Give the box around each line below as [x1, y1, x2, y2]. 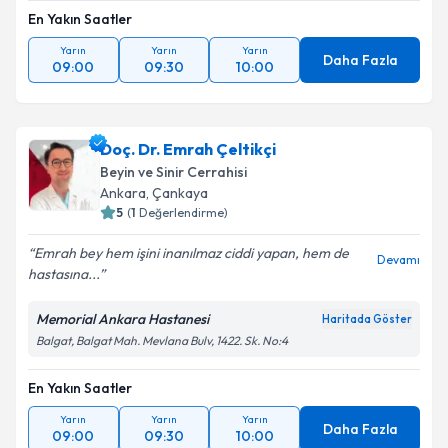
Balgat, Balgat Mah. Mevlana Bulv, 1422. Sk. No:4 [36, 333, 288, 348]
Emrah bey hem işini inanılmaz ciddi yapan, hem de [34, 244, 349, 262]
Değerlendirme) [139, 205, 228, 220]
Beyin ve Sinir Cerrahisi [100, 163, 247, 181]
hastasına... [28, 265, 99, 283]
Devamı [377, 252, 420, 267]
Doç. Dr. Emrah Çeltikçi [100, 139, 276, 159]
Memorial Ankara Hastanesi [36, 310, 209, 328]
